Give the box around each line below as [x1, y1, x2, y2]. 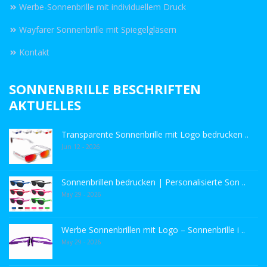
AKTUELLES [9, 95, 81, 114]
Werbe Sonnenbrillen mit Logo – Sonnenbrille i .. [61, 223, 245, 235]
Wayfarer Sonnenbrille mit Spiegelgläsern [19, 23, 176, 35]
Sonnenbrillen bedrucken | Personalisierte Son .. [61, 176, 246, 188]
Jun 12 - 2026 [61, 142, 100, 151]
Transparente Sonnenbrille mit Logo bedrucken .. [61, 128, 249, 140]
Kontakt [19, 46, 49, 58]
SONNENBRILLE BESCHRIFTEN [9, 79, 201, 98]
